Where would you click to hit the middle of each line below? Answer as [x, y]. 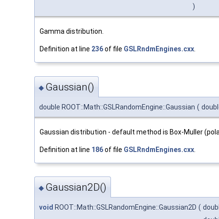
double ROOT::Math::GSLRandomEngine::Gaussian [117, 107]
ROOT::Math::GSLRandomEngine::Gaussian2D [125, 208]
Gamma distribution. [72, 32]
